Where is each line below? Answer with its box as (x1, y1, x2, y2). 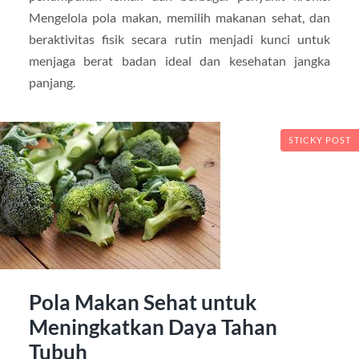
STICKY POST (288, 135, 351, 145)
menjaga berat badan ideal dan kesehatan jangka (28, 52, 331, 68)
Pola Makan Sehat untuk (28, 289, 256, 316)
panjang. (28, 74, 75, 90)
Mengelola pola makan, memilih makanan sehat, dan (28, 9, 331, 25)
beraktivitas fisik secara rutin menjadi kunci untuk (28, 30, 331, 46)
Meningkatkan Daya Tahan (28, 314, 277, 341)
